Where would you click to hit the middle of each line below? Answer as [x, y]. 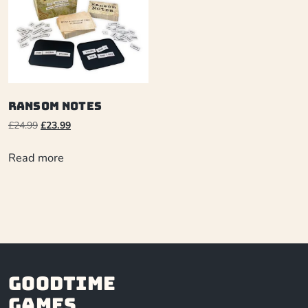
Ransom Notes [55, 106]
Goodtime [62, 283]
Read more [36, 158]
